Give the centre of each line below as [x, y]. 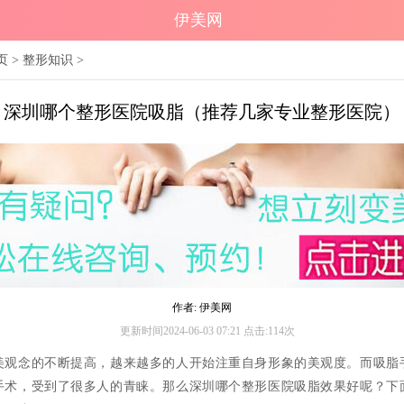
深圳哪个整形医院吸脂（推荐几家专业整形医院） [202, 112]
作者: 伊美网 [202, 308]
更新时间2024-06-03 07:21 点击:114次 [207, 331]
